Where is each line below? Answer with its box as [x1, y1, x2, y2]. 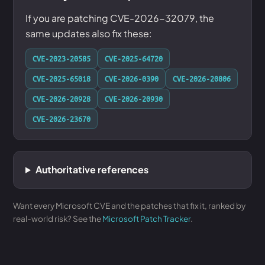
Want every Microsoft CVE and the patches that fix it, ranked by [13, 201, 245, 211]
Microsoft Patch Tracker [102, 214, 190, 224]
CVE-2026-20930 [105, 93, 163, 104]
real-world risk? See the [13, 214, 102, 224]
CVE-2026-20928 [33, 93, 91, 104]
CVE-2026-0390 [105, 73, 159, 83]
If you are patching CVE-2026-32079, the [25, 12, 214, 24]
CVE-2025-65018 [33, 73, 91, 83]
